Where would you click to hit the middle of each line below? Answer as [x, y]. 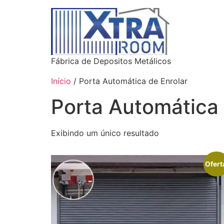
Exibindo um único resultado [105, 133]
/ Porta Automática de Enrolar [129, 81]
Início [61, 81]
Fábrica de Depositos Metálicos [111, 61]
